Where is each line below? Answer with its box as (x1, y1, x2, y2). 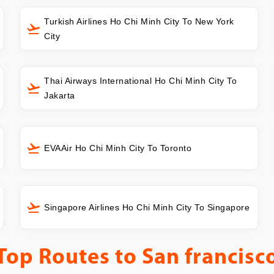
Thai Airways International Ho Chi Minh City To (44, 76, 237, 86)
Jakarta (44, 91, 75, 101)
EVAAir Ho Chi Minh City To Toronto (44, 143, 192, 153)
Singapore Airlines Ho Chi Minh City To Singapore (44, 202, 250, 212)
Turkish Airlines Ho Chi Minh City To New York (44, 17, 234, 27)
